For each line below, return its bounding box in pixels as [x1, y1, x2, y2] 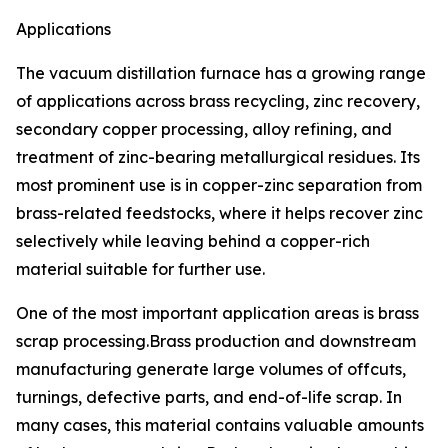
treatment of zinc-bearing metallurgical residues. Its [16, 147, 420, 168]
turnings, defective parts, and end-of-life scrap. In [16, 387, 402, 408]
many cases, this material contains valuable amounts [16, 415, 424, 436]
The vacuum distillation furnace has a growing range [16, 63, 426, 84]
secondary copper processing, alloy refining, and [16, 119, 392, 140]
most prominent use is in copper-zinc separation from [16, 175, 422, 196]
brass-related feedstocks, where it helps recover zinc [16, 203, 423, 224]
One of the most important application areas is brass [16, 303, 419, 324]
